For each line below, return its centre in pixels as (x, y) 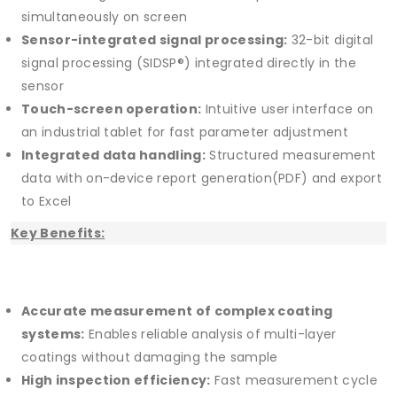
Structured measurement (291, 156)
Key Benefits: (58, 234)
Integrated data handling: (113, 156)
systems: (53, 335)
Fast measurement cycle (294, 381)
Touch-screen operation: (112, 109)
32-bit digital (331, 40)
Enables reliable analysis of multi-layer (210, 335)
